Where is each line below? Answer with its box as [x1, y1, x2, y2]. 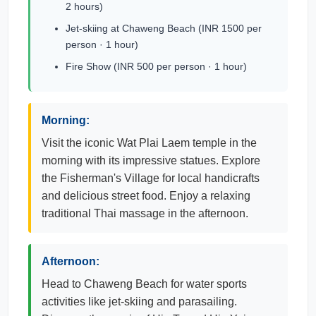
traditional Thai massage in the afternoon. [42, 207, 248, 219]
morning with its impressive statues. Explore [42, 154, 260, 166]
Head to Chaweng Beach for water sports [42, 278, 247, 290]
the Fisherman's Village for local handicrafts [42, 172, 260, 184]
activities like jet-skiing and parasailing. [42, 296, 237, 308]
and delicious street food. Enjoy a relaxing [42, 190, 250, 202]
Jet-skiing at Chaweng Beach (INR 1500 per [66, 23, 262, 34]
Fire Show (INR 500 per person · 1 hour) [66, 61, 247, 72]
